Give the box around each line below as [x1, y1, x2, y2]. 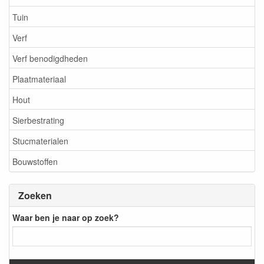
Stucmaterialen [12, 134, 68, 147]
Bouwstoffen [12, 155, 58, 167]
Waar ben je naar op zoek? [12, 211, 119, 223]
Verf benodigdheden [12, 52, 88, 64]
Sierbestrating [12, 114, 64, 126]
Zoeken [18, 189, 52, 203]
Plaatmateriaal [12, 72, 66, 85]
